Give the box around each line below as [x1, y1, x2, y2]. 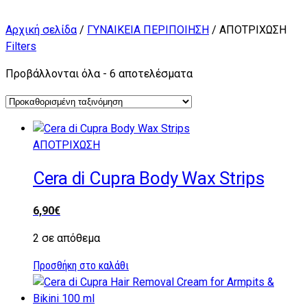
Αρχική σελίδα [5, 23, 77, 36]
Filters [5, 40, 36, 53]
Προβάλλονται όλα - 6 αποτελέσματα [5, 67, 193, 80]
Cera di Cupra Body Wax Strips [33, 167, 265, 188]
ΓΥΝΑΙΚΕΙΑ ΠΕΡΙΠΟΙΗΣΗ [87, 23, 209, 36]
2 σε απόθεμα [33, 232, 100, 245]
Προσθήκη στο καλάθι [33, 259, 129, 273]
